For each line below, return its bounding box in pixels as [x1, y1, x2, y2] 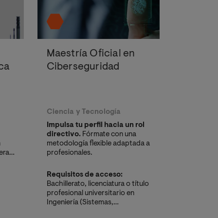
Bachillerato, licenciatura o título [46, 181, 149, 188]
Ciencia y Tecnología [46, 109, 121, 116]
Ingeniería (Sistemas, [46, 199, 113, 207]
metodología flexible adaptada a [46, 140, 150, 148]
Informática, [46, 208, 86, 216]
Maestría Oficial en [46, 48, 135, 59]
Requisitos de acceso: [46, 171, 123, 179]
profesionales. [46, 149, 92, 157]
